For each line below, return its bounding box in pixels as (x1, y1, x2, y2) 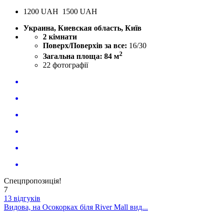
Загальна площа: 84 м (43, 52, 119, 60)
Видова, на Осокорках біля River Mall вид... (4, 202, 148, 211)
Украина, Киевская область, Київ (23, 23, 142, 32)
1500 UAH (62, 7, 97, 16)
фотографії (53, 60, 88, 69)
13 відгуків (4, 194, 40, 202)
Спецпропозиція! (4, 176, 61, 185)
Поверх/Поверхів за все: (43, 41, 129, 50)
